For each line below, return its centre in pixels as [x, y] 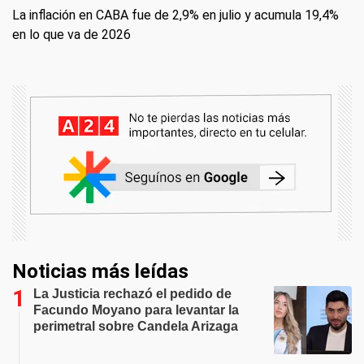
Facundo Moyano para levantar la [136, 310]
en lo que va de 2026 [71, 35]
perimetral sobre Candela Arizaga [136, 326]
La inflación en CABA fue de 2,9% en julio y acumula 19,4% [175, 15]
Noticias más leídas [100, 271]
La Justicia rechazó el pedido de [132, 294]
